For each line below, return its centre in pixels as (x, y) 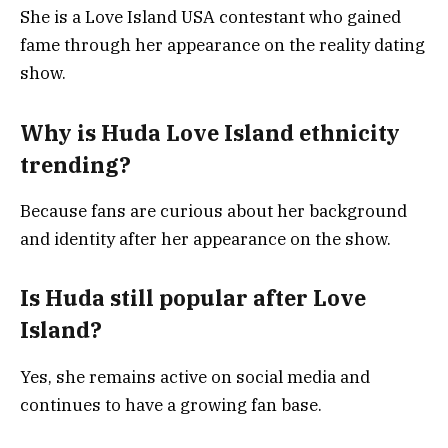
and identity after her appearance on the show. (205, 238)
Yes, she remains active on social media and (195, 376)
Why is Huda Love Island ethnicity (210, 132)
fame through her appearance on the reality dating (222, 45)
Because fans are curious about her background (213, 210)
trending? (75, 164)
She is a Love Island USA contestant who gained (210, 17)
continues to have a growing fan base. (171, 404)
